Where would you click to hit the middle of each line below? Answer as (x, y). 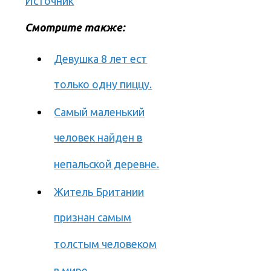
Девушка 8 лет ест (101, 59)
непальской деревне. (107, 165)
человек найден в (98, 139)
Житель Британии (99, 192)
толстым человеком (106, 245)
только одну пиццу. (103, 85)
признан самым (93, 218)
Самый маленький (100, 112)
